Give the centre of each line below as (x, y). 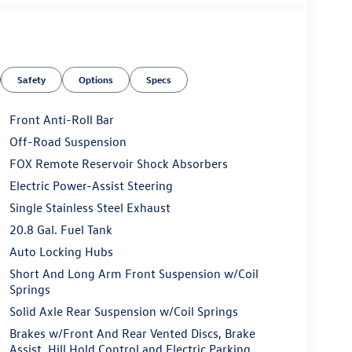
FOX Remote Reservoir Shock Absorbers (118, 164)
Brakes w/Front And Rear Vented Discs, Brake (132, 334)
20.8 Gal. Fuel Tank (60, 230)
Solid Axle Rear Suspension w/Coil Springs (123, 312)
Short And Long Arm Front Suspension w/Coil (134, 274)
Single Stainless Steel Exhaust (90, 208)
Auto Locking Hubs (61, 252)
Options (96, 79)
